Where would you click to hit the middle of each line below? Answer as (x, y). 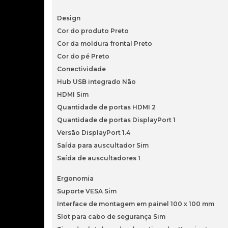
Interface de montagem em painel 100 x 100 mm (136, 204)
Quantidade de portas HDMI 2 (106, 107)
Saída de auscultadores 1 (99, 158)
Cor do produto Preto (93, 31)
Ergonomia (75, 178)
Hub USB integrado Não (96, 82)
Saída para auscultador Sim (103, 145)
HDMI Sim (73, 94)
